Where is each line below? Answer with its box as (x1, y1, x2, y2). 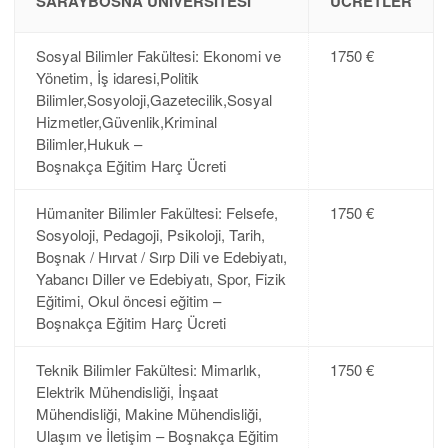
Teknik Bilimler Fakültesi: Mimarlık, (35, 358, 261, 380)
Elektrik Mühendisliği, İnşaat (35, 380, 218, 402)
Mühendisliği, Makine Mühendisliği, (35, 402, 262, 424)
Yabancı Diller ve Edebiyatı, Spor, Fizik (35, 267, 286, 289)
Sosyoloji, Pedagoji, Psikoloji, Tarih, (35, 223, 265, 245)
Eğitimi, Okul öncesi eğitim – (35, 289, 221, 311)
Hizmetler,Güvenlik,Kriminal (35, 110, 217, 132)
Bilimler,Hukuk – (35, 132, 142, 154)
